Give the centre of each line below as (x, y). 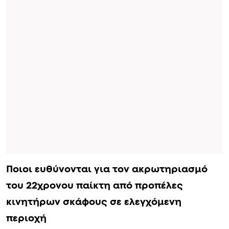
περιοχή (26, 218)
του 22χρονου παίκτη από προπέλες (95, 186)
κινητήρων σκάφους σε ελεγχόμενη (94, 202)
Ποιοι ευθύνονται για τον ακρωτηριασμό (107, 169)
